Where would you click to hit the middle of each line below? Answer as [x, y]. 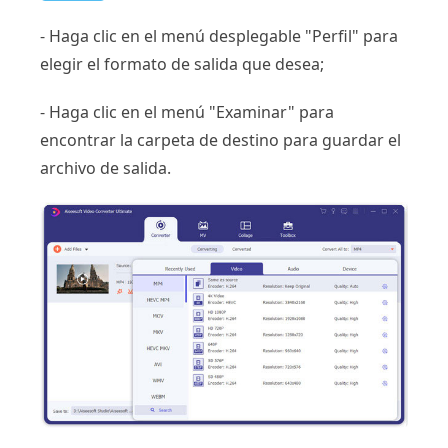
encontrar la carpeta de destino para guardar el [220, 139]
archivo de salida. [105, 167]
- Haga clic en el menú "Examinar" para [187, 111]
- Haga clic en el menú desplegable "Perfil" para [219, 35]
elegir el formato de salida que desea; [182, 63]
